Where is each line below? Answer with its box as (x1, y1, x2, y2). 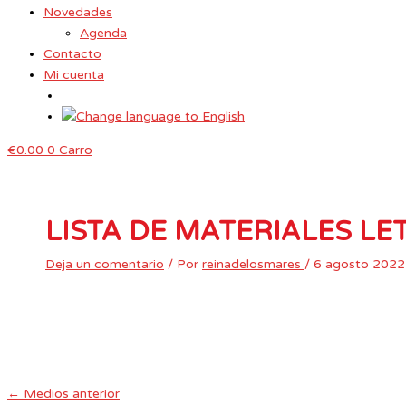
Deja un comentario (45, 256, 164, 272)
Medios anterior (20, 385, 120, 401)
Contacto (43, 46, 101, 62)
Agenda (80, 25, 127, 41)
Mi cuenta (43, 67, 104, 82)
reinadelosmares (202, 256, 304, 272)
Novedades (43, 5, 112, 20)
